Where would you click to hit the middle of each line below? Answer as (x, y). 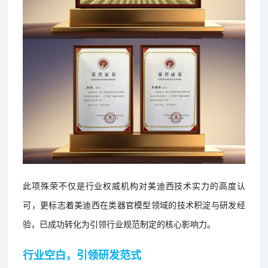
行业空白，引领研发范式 (82, 255)
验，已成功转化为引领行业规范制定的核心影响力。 (119, 223)
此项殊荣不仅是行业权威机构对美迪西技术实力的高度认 (134, 185)
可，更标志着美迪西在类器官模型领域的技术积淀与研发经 (134, 204)
